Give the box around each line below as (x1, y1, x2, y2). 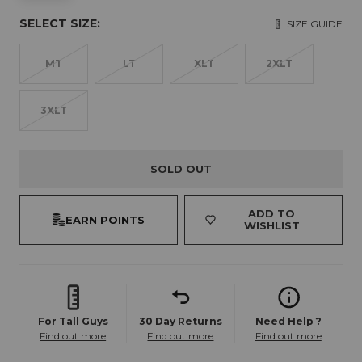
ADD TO (248, 207, 296, 221)
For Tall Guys (37, 315, 108, 328)
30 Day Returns (138, 315, 222, 328)
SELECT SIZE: (19, 16, 100, 32)
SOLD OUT (150, 162, 212, 176)
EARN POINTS (65, 213, 145, 227)
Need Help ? (255, 315, 322, 328)
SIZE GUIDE (287, 17, 343, 30)
